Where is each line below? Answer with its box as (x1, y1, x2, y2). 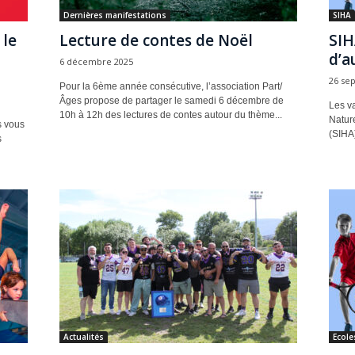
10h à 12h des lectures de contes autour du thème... (59, 109, 282, 120)
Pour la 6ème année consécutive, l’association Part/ (59, 81, 282, 92)
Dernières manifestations (63, 10, 166, 21)
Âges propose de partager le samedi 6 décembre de (59, 95, 284, 106)
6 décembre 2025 (59, 55, 133, 67)
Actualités (63, 331, 104, 342)
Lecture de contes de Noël (59, 30, 253, 51)
